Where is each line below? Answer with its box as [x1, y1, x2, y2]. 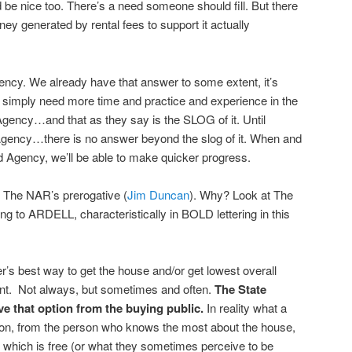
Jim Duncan [127, 185, 189, 203]
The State [214, 280, 266, 299]
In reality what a [203, 299, 287, 317]
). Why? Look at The [189, 185, 293, 203]
